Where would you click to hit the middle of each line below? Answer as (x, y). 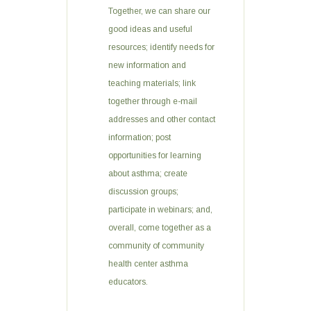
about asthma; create (148, 174)
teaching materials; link (152, 83)
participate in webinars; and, (160, 210)
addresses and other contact (162, 119)
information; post (140, 137)
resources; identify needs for (161, 47)
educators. (128, 282)
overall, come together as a (160, 228)
